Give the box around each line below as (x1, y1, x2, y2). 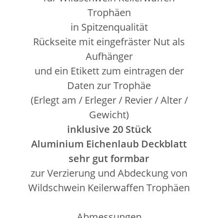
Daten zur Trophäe (67, 78, 151, 92)
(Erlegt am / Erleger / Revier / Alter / (30, 93, 188, 107)
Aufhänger (85, 49, 133, 63)
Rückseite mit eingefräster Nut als (33, 35, 185, 48)
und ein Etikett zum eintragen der (34, 64, 184, 77)
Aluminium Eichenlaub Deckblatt (31, 137, 187, 150)
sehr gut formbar (69, 151, 149, 165)
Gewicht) (89, 108, 129, 121)
